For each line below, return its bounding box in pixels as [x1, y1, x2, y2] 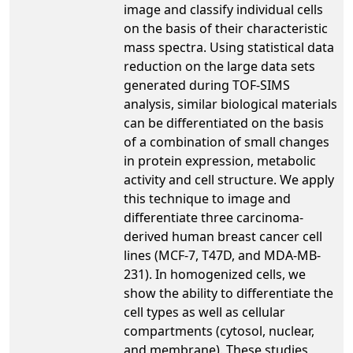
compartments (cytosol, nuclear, [124, 321, 314, 340]
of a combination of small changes [124, 132, 329, 150]
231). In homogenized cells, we [124, 265, 306, 283]
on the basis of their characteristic [124, 19, 328, 37]
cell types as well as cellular [124, 303, 285, 321]
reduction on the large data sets [124, 57, 315, 75]
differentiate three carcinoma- [124, 208, 303, 226]
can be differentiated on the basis [124, 113, 324, 132]
